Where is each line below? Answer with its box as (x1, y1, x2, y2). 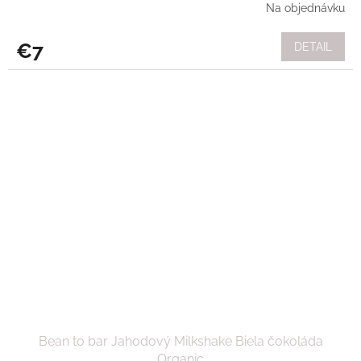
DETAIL (294, 39, 332, 53)
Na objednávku (266, 2, 345, 15)
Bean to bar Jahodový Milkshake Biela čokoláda (38, 334, 323, 350)
